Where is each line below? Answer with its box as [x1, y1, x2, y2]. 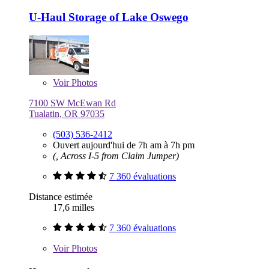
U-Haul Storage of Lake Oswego [29, 11, 189, 24]
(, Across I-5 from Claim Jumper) [53, 151, 179, 161]
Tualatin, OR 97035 [29, 109, 104, 119]
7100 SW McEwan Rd [29, 98, 116, 108]
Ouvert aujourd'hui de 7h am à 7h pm [53, 140, 195, 150]
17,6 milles [53, 202, 94, 213]
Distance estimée [29, 192, 92, 202]
